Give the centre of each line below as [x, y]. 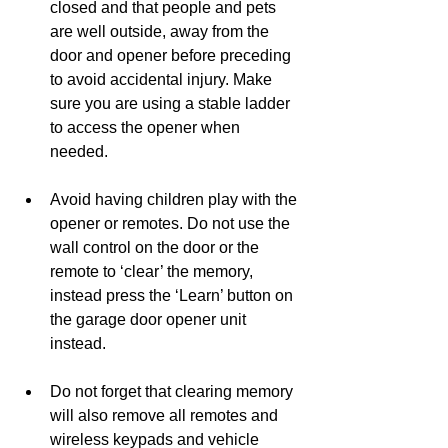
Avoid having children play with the [175, 199]
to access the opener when [147, 127]
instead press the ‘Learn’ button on [173, 295]
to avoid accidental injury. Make [163, 79]
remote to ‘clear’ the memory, [153, 271]
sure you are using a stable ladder [172, 103]
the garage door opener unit [150, 319]
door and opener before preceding [172, 55]
